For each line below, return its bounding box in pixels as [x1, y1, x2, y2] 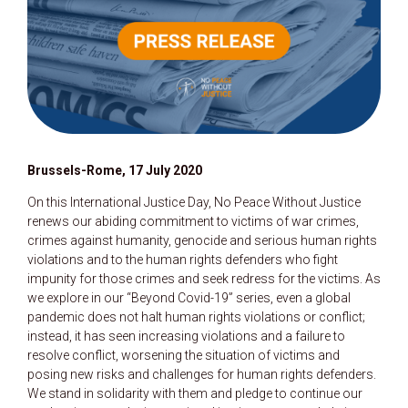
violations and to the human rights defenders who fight [27, 251, 338, 267]
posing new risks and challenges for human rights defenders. [27, 366, 376, 382]
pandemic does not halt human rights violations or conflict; [27, 309, 365, 324]
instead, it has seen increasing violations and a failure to [27, 328, 345, 343]
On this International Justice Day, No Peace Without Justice [27, 194, 361, 209]
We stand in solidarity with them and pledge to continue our [27, 385, 362, 401]
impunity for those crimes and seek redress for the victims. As [27, 270, 381, 286]
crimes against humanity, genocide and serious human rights [27, 232, 377, 248]
